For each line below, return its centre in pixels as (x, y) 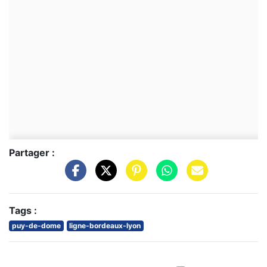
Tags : (23, 210)
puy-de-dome (36, 225)
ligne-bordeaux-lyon (105, 225)
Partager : (32, 153)
